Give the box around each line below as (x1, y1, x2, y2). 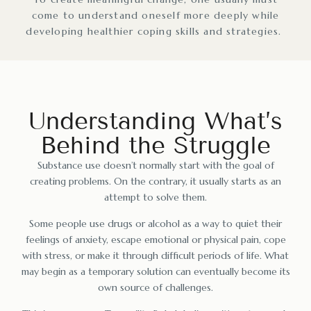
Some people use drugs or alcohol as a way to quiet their (29, 217, 282, 230)
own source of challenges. (98, 280, 213, 294)
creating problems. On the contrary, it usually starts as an (30, 174, 281, 187)
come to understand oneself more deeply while (31, 8, 280, 22)
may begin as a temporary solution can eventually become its (21, 264, 290, 278)
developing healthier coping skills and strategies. (26, 24, 285, 37)
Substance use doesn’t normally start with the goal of (37, 158, 274, 171)
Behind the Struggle (40, 130, 271, 160)
